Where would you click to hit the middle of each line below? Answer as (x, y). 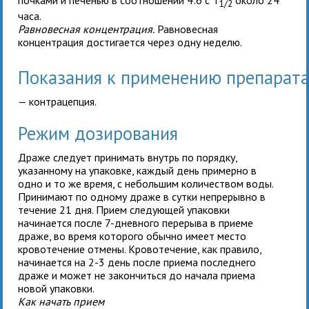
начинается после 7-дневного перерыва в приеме (136, 222)
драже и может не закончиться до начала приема (137, 275)
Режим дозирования (98, 133)
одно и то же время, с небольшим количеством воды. (146, 183)
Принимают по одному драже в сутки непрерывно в (142, 196)
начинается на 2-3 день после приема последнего (137, 262)
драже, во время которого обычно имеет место (132, 236)
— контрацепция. (58, 101)
